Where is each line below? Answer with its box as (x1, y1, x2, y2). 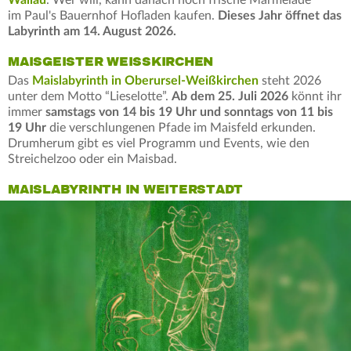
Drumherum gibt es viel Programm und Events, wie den (8, 136, 309, 150)
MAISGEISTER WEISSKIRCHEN (8, 53, 204, 70)
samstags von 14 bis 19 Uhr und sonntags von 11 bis (45, 105, 333, 118)
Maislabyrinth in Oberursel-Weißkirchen (32, 74, 259, 87)
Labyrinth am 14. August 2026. (8, 24, 176, 38)
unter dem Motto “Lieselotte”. (8, 89, 172, 103)
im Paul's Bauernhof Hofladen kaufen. (8, 9, 218, 22)
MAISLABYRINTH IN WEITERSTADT (8, 181, 243, 197)
